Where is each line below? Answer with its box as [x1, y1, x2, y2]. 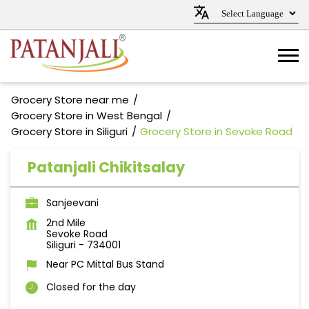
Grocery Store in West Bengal [11, 108, 162, 123]
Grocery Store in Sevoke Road [140, 124, 292, 139]
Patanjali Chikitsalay [28, 157, 185, 177]
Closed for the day [46, 280, 136, 294]
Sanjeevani [46, 196, 99, 210]
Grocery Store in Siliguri [11, 124, 128, 139]
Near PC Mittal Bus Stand [46, 257, 164, 271]
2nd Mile [46, 216, 86, 230]
